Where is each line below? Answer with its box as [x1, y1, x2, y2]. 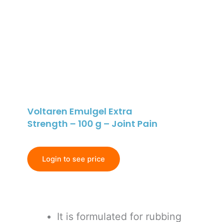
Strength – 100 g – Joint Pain [27, 117, 158, 130]
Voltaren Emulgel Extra [27, 105, 132, 118]
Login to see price [42, 154, 105, 164]
